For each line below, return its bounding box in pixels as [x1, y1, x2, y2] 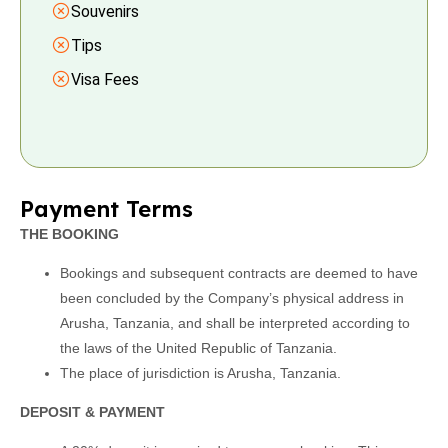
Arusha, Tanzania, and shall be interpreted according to [60, 315, 410, 331]
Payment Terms [20, 195, 193, 223]
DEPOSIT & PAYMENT [20, 404, 165, 420]
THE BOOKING [20, 226, 119, 242]
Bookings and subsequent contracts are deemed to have [60, 265, 418, 281]
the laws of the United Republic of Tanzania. [60, 340, 337, 356]
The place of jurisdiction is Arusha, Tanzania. [60, 365, 341, 381]
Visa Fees [71, 69, 139, 89]
